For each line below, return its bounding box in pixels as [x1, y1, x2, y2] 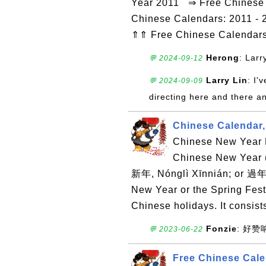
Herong [206, 53, 239, 62]
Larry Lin [206, 75, 248, 85]
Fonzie [206, 224, 237, 233]
